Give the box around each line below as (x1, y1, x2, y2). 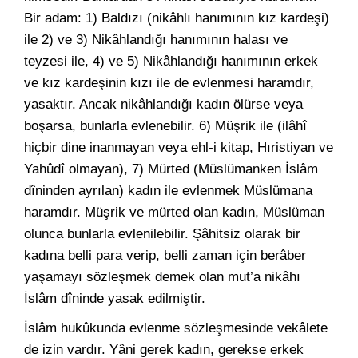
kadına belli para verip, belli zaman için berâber (24, 248, 306, 263)
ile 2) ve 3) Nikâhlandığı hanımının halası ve (24, 32, 288, 47)
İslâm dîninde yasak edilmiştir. (24, 291, 205, 306)
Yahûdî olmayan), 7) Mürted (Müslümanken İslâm (24, 161, 318, 177)
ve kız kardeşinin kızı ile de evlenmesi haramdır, (24, 75, 314, 90)
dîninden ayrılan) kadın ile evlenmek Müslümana (24, 183, 312, 198)
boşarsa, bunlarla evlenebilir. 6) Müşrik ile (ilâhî (24, 118, 307, 133)
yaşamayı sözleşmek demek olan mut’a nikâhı (24, 269, 300, 284)
